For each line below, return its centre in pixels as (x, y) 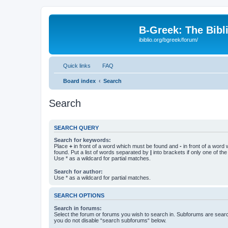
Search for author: (78, 172)
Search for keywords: (82, 140)
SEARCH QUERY (76, 127)
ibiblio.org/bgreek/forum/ (168, 40)
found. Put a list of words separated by (102, 152)
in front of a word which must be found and (126, 146)
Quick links (77, 65)
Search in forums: (78, 208)
